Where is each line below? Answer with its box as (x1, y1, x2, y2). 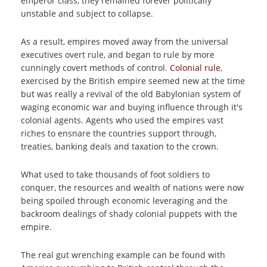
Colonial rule (170, 62, 221, 73)
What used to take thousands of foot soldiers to (21, 169, 210, 180)
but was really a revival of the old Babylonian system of (21, 88, 241, 100)
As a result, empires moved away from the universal (21, 36, 228, 47)
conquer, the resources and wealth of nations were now (21, 182, 244, 193)
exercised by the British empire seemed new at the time (21, 75, 245, 86)
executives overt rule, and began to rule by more (21, 49, 215, 60)
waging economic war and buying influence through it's (21, 101, 243, 113)
